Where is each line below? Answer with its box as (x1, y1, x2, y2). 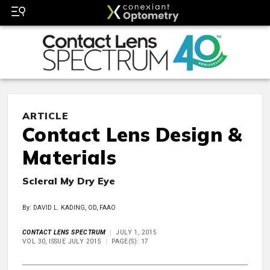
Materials (22, 145, 116, 170)
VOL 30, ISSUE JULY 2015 (22, 237, 102, 246)
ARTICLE (22, 110, 69, 122)
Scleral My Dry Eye (22, 175, 115, 187)
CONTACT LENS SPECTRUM (22, 228, 106, 237)
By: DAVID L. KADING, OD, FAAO (22, 204, 116, 212)
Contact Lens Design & (22, 122, 242, 147)
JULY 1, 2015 (116, 228, 157, 237)
